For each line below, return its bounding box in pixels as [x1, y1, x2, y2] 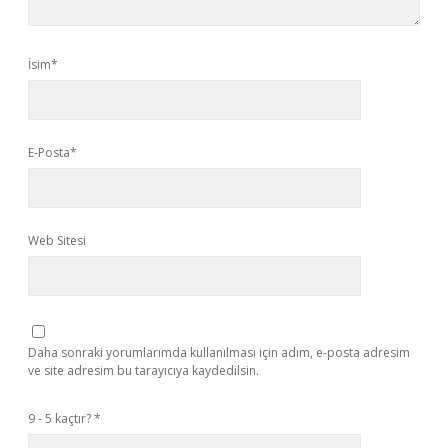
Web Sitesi [28, 232, 86, 249]
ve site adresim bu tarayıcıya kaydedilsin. [28, 362, 259, 379]
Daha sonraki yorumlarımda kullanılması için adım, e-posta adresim [28, 344, 410, 361]
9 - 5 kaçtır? [28, 410, 94, 427]
